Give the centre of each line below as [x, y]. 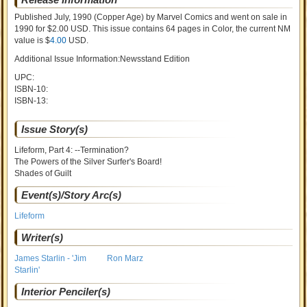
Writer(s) [42, 237]
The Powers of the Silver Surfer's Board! [88, 162]
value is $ [33, 40]
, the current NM [261, 29]
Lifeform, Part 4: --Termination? [72, 150]
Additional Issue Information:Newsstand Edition [102, 59]
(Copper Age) [118, 17]
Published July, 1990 [53, 17]
